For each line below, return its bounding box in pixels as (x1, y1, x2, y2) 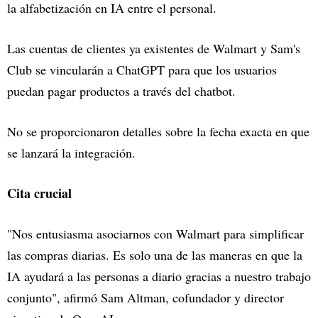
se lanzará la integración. (7, 144, 136, 162)
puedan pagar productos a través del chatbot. (7, 82, 236, 100)
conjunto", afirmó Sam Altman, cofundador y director (7, 289, 284, 307)
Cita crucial (7, 184, 72, 203)
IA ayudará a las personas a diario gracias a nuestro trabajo (7, 268, 311, 285)
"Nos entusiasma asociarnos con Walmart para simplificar (7, 225, 304, 243)
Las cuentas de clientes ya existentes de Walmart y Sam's (7, 40, 300, 57)
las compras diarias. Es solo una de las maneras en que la (7, 246, 302, 264)
